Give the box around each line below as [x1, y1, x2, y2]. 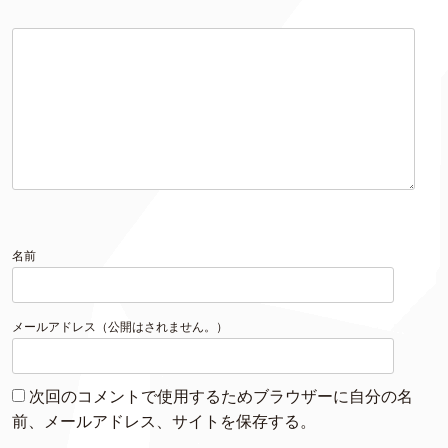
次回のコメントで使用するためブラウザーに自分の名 [29, 388, 413, 405]
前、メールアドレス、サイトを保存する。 [12, 413, 316, 430]
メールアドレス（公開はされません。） [12, 320, 228, 334]
